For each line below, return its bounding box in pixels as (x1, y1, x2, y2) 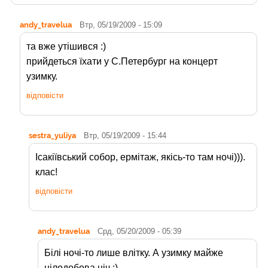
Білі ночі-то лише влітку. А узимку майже (44, 248, 223, 258)
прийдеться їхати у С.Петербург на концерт (26, 56, 218, 67)
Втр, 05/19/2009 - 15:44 (84, 131, 166, 141)
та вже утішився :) (26, 41, 106, 52)
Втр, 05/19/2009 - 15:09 (80, 20, 162, 30)
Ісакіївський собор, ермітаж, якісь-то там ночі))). (35, 152, 245, 163)
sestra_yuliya (29, 130, 76, 141)
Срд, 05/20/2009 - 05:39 (98, 227, 181, 236)
